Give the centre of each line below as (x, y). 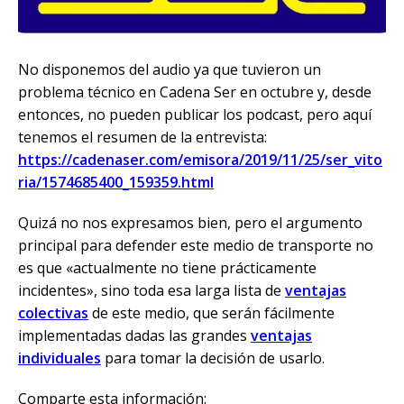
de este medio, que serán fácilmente (211, 312)
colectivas (53, 312)
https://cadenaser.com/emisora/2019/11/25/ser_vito (200, 159)
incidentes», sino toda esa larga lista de (151, 290)
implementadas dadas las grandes (134, 335)
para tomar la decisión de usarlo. (213, 358)
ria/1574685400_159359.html (116, 182)
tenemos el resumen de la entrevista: (142, 137)
